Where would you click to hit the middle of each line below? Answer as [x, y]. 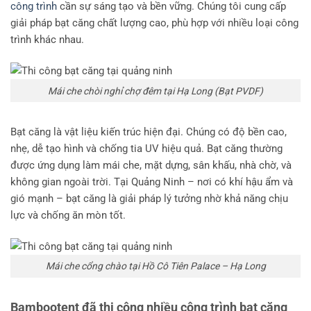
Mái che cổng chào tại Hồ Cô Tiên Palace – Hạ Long [155, 266]
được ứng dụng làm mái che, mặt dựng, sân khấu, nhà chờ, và [151, 166]
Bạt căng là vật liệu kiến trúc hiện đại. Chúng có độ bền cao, [149, 132]
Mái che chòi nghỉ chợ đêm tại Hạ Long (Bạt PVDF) [155, 91]
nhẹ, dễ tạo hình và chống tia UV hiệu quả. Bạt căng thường [146, 149]
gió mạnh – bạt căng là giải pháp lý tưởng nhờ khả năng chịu [149, 199]
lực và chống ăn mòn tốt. [68, 216]
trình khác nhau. [47, 40]
